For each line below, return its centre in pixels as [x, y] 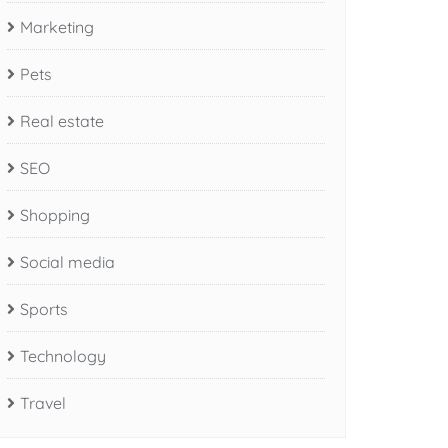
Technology [63, 355]
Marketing [57, 26]
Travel [43, 402]
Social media [67, 261]
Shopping [55, 214]
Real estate [62, 120]
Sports [44, 308]
